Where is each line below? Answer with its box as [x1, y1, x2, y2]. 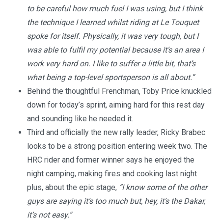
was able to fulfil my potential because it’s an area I [27, 45, 204, 55]
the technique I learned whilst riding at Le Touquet [27, 18, 199, 27]
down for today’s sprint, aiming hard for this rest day [27, 100, 205, 110]
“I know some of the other [119, 183, 207, 192]
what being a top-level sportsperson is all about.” [27, 73, 194, 82]
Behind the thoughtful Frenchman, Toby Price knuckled [27, 86, 212, 96]
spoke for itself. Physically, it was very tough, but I [27, 31, 198, 41]
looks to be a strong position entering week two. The [27, 141, 207, 151]
